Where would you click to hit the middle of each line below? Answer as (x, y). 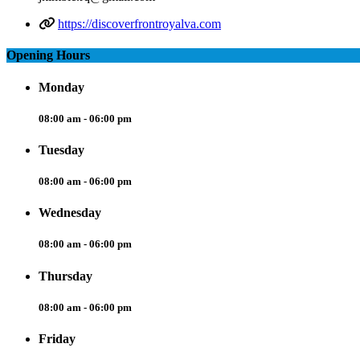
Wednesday (70, 213)
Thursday (65, 276)
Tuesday (61, 149)
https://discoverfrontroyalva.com (139, 24)
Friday (57, 339)
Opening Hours (48, 55)
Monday (61, 87)
